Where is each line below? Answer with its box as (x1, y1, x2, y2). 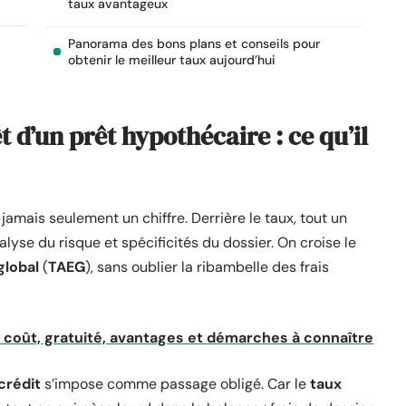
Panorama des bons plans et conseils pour (68, 35, 320, 52)
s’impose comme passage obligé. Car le (41, 374, 310, 393)
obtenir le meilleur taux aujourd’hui (68, 52, 275, 68)
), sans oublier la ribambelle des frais (85, 257, 329, 276)
